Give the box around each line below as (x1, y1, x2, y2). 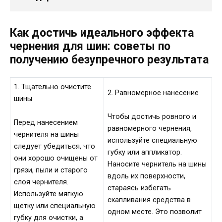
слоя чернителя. (14, 178, 69, 186)
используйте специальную (108, 136, 198, 145)
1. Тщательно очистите (14, 82, 92, 91)
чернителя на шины (14, 130, 79, 139)
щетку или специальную (14, 202, 96, 210)
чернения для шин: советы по (10, 39, 170, 53)
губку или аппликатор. (108, 148, 182, 157)
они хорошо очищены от (14, 154, 98, 163)
